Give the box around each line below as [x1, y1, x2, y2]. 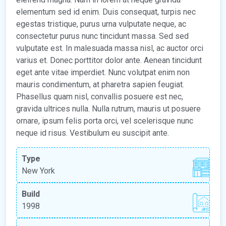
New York [22, 165, 55, 176]
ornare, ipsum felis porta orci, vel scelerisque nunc [16, 116, 193, 126]
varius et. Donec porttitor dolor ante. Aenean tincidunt [16, 55, 202, 65]
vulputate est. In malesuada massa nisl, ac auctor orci [16, 43, 203, 53]
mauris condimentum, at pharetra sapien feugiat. [16, 79, 184, 89]
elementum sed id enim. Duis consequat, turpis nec [16, 7, 196, 17]
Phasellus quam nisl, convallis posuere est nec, [16, 91, 183, 101]
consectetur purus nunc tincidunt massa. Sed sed [16, 31, 189, 41]
